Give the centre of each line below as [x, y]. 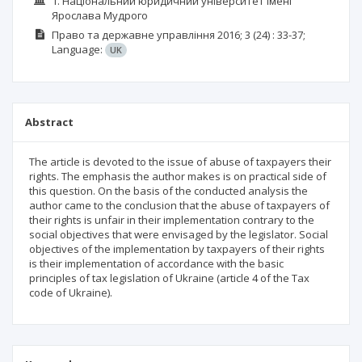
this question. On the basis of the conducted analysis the [168, 191]
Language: [78, 49]
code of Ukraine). [71, 293]
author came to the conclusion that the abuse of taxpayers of [179, 205]
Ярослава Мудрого [99, 15]
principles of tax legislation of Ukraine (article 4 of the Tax [169, 278]
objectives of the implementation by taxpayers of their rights [177, 249]
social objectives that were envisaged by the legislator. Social [179, 234]
